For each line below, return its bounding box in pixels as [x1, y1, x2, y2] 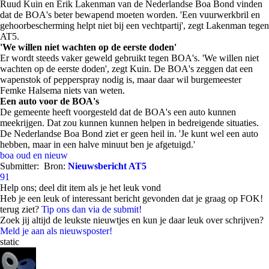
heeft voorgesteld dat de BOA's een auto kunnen [50, 107, 236, 117]
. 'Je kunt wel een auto [174, 128, 258, 139]
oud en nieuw [16, 150, 68, 160]
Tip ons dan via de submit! [41, 204, 142, 214]
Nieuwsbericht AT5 [68, 161, 147, 171]
